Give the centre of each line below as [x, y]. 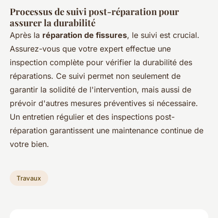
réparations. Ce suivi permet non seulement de [95, 76]
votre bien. [29, 144]
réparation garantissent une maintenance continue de [107, 131]
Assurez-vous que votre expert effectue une [90, 49]
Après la [26, 35]
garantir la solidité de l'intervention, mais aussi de [100, 90]
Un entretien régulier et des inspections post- [92, 117]
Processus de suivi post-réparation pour [94, 12]
